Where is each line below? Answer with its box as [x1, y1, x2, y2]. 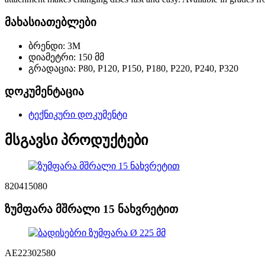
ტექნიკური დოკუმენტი [28, 109, 127, 120]
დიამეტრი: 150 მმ [28, 51, 104, 62]
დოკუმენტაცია [5, 85, 84, 98]
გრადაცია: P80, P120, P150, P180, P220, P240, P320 [28, 63, 238, 73]
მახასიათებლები [5, 16, 96, 29]
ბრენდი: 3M [28, 40, 80, 51]
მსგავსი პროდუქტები [5, 132, 148, 148]
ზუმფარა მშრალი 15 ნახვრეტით [5, 202, 178, 215]
